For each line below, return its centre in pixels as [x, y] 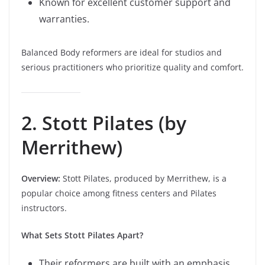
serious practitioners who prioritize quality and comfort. [132, 67]
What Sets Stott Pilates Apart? [82, 235]
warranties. [64, 19]
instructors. [44, 208]
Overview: [41, 178]
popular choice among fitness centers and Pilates [119, 193]
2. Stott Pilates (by [104, 123]
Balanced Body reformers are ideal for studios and [122, 52]
